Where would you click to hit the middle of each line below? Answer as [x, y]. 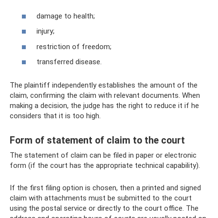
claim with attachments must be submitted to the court [101, 198]
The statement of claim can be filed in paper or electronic [103, 155]
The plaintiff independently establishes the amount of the [104, 85]
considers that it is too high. [55, 116]
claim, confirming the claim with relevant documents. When [105, 95]
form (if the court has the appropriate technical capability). [105, 165]
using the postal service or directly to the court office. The [104, 208]
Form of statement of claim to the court [97, 141]
